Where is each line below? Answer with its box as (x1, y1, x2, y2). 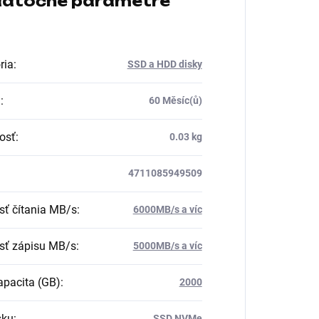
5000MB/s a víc (132, 239, 202, 251)
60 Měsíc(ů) (148, 94, 202, 106)
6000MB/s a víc (132, 203, 202, 215)
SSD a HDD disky (127, 58, 202, 70)
